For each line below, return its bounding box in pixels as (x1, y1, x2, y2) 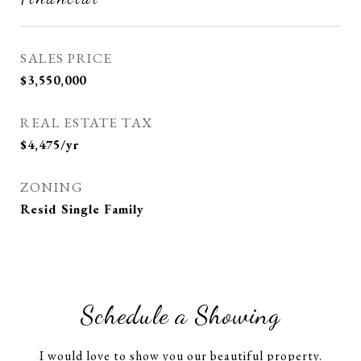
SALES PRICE (20, 49, 113, 67)
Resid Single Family (20, 201, 144, 218)
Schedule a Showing (81, 300, 280, 330)
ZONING (20, 178, 83, 196)
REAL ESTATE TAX (20, 114, 153, 131)
